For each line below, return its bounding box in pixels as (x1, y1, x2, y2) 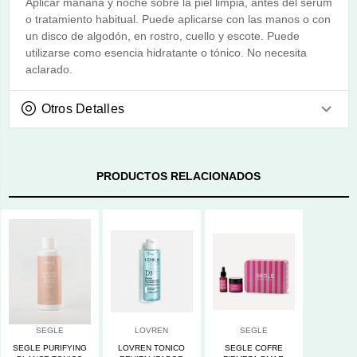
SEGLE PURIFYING (12, 343, 87, 352)
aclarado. (25, 62, 73, 76)
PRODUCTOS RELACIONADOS (96, 169, 261, 182)
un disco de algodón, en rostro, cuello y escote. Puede (25, 29, 300, 42)
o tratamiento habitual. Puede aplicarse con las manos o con (25, 12, 331, 25)
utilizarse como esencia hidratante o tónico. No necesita (25, 45, 307, 59)
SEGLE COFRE (224, 343, 283, 352)
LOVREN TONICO (118, 343, 185, 352)
